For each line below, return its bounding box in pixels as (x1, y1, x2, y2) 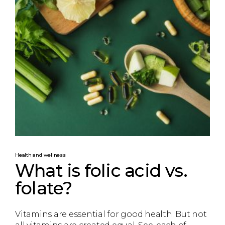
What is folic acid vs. (15, 159, 187, 181)
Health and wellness (15, 151, 66, 158)
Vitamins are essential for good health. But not (15, 209, 207, 219)
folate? (15, 177, 72, 199)
